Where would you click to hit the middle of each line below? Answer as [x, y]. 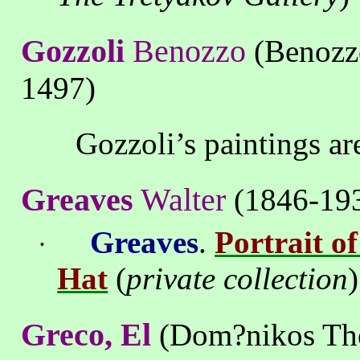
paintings [263, 144]
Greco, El [86, 334]
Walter [184, 200]
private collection [237, 278]
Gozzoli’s [136, 144]
